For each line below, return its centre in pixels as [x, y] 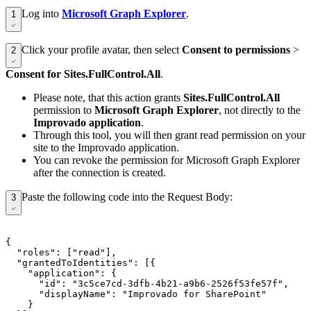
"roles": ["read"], [61, 252]
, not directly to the [260, 110]
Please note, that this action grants [108, 97]
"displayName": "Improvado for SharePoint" [136, 294]
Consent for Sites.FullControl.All [83, 74]
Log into [42, 13]
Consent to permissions [236, 49]
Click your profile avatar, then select [102, 49]
